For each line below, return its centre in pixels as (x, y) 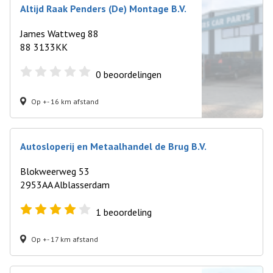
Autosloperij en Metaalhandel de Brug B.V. (113, 146)
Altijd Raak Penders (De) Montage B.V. (103, 9)
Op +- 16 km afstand (65, 101)
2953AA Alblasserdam (65, 185)
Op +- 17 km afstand (65, 239)
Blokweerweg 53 (55, 171)
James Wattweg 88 (59, 34)
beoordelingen (131, 74)
